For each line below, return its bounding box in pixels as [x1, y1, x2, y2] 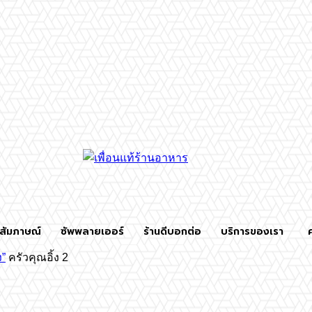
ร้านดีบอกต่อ [143, 224, 201, 239]
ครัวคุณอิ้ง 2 [8, 251, 68, 264]
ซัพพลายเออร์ [61, 224, 124, 239]
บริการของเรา [221, 224, 283, 239]
